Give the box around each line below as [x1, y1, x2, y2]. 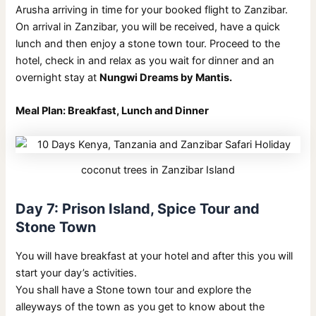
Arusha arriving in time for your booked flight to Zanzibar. [16, 4, 288, 17]
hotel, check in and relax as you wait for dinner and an [16, 54, 275, 68]
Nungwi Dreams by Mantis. [99, 71, 233, 85]
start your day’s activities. [16, 266, 138, 279]
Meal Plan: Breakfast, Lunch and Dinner [16, 104, 209, 118]
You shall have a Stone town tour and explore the [16, 283, 252, 296]
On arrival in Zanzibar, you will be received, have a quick [16, 20, 281, 34]
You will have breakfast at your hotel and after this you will [16, 249, 293, 262]
